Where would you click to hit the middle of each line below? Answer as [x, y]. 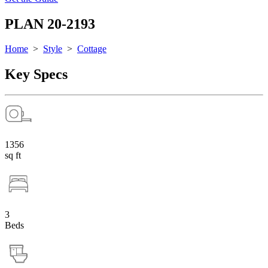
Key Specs [36, 74]
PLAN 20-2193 [50, 24]
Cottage [92, 49]
